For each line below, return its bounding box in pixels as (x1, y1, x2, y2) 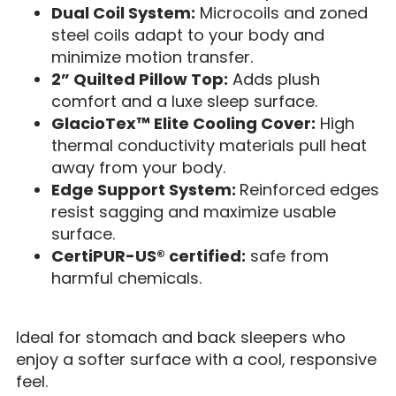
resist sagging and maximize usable (50, 200, 336, 223)
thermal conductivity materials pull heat (50, 133, 367, 156)
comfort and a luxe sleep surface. (50, 89, 317, 112)
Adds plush (227, 67, 320, 90)
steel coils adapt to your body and (50, 23, 324, 46)
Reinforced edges (239, 178, 379, 201)
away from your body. (50, 156, 225, 179)
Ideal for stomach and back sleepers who (15, 325, 346, 348)
